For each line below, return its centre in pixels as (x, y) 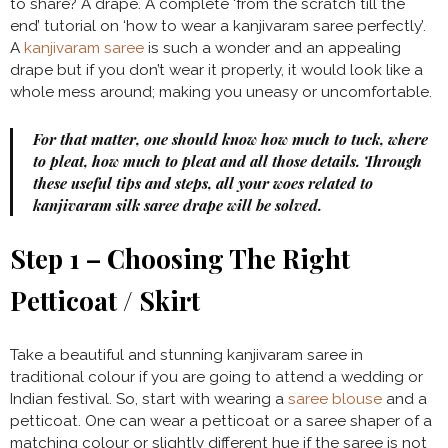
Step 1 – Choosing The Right (180, 258)
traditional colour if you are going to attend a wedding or (216, 376)
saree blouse (335, 398)
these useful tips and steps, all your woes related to (203, 182)
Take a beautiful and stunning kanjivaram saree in (186, 354)
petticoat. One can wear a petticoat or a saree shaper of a (221, 420)
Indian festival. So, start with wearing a (149, 398)
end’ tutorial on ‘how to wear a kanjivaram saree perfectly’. (218, 25)
